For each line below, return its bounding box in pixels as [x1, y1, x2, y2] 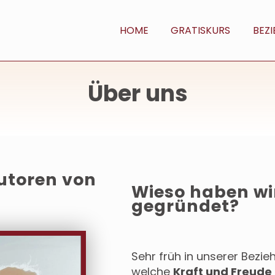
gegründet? [131, 195, 239, 218]
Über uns [87, 78, 188, 109]
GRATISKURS [171, 23, 231, 37]
